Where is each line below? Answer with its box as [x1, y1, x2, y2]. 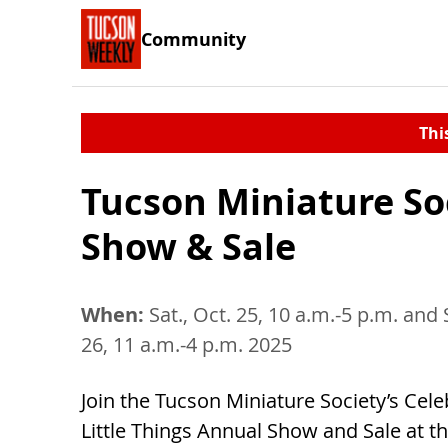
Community [141, 26, 246, 51]
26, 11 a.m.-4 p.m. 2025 [81, 331, 292, 358]
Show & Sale [81, 222, 296, 271]
